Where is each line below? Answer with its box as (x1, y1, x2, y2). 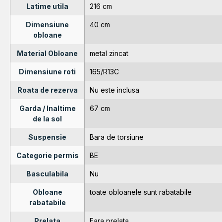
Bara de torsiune (90, 132, 144, 141)
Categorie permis (16, 151, 79, 160)
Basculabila (26, 169, 68, 178)
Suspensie (28, 132, 66, 141)
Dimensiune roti (19, 67, 76, 76)
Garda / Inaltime (19, 104, 76, 112)
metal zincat (90, 49, 128, 57)
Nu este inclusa (90, 85, 139, 94)
